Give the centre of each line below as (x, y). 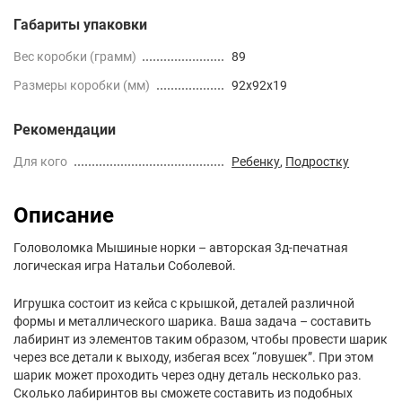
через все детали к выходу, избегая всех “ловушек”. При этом (193, 357)
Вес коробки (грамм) (75, 56)
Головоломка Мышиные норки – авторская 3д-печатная (181, 247)
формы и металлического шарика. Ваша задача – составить (192, 321)
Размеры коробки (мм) (82, 85)
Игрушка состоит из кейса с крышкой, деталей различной (184, 303)
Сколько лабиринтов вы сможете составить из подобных (183, 393)
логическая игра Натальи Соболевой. (125, 265)
